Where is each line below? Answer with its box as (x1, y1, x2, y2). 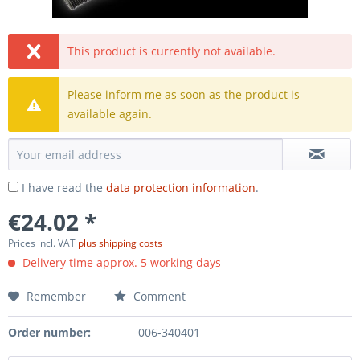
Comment (130, 288, 186, 304)
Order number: (8, 325, 91, 340)
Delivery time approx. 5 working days (19, 255, 221, 270)
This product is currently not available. (67, 43, 276, 59)
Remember (27, 288, 86, 304)
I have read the (22, 180, 106, 195)
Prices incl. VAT (8, 236, 78, 250)
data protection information (106, 180, 256, 195)
